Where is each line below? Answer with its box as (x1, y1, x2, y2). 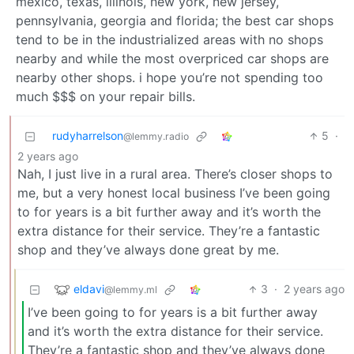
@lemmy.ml (104, 283, 157, 296)
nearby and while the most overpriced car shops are (16, 51, 329, 67)
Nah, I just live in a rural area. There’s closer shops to (17, 166, 333, 183)
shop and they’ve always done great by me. (17, 242, 279, 258)
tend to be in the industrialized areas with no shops (16, 32, 323, 48)
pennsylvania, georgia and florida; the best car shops (16, 13, 333, 29)
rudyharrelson (52, 129, 123, 143)
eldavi (73, 281, 104, 296)
